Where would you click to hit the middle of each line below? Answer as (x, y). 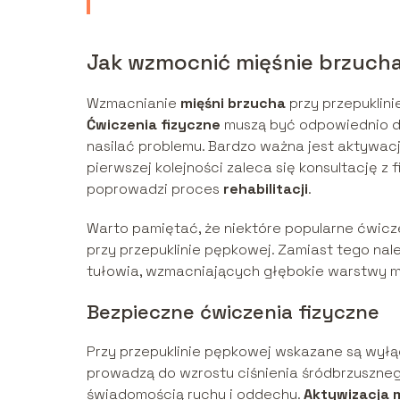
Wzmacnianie (133, 103)
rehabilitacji (266, 188)
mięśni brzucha (233, 103)
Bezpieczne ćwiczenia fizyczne (233, 311)
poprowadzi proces (155, 188)
